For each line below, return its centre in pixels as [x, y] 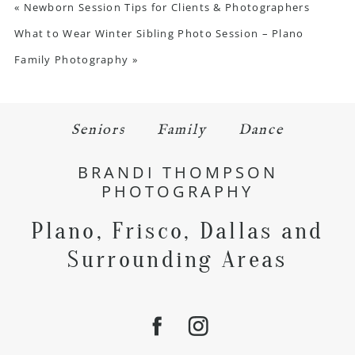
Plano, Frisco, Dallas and [177, 231]
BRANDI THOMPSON [177, 172]
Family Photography [71, 59]
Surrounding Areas [177, 259]
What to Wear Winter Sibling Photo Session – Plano [159, 33]
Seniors [98, 130]
